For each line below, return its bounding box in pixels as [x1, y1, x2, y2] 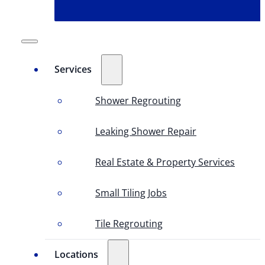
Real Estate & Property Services [95, 156, 235, 169]
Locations [54, 248, 98, 261]
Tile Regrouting [95, 217, 163, 230]
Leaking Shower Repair [95, 125, 196, 138]
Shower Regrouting [95, 94, 181, 107]
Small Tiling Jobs [95, 186, 167, 199]
